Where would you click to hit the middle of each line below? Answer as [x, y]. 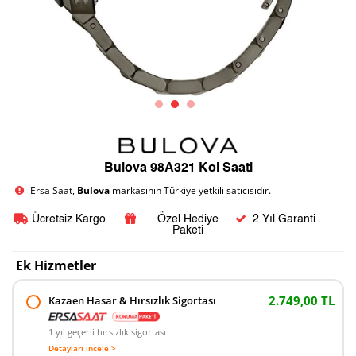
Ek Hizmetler [56, 265]
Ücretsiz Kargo [68, 219]
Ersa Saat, [54, 190]
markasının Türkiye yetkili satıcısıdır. [192, 190]
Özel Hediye [188, 219]
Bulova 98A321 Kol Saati [178, 168]
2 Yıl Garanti [284, 219]
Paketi [188, 230]
